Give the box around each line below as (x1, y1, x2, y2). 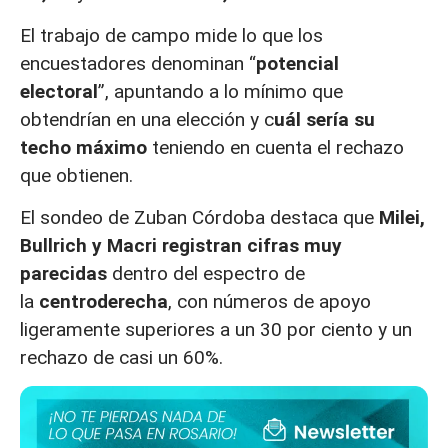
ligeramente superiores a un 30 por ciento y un (20, 317, 412, 341)
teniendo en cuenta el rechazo (147, 135, 404, 159)
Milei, (379, 205, 425, 229)
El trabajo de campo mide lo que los (20, 23, 323, 47)
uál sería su (274, 107, 375, 131)
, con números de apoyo (168, 289, 371, 313)
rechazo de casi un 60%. (20, 345, 223, 369)
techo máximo (20, 135, 147, 159)
